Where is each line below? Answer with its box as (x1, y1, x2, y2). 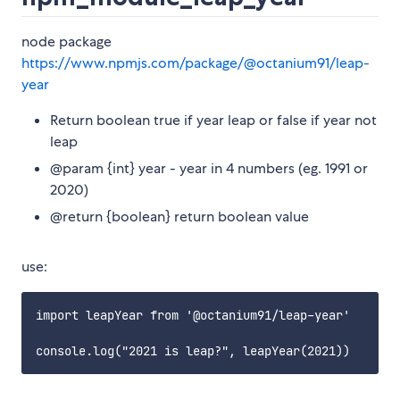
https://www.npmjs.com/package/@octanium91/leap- (21, 54, 370, 73)
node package (21, 32, 112, 52)
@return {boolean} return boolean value (50, 207, 309, 227)
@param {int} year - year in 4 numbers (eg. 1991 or (50, 159, 368, 179)
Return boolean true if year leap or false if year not (50, 111, 377, 130)
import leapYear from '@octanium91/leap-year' (36, 307, 350, 324)
